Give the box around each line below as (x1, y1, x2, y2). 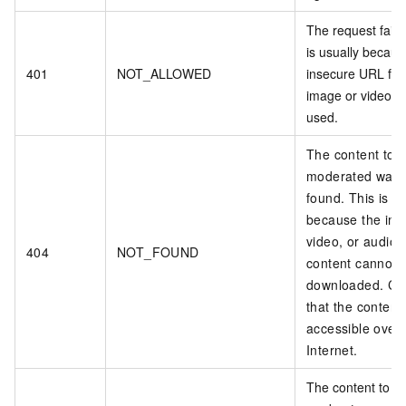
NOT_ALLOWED (117, 64, 211, 83)
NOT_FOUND (117, 243, 199, 262)
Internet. (306, 341, 358, 360)
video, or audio (306, 232, 398, 251)
